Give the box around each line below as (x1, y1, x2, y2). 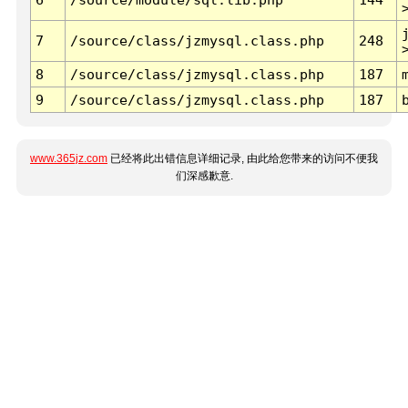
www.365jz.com (30, 152, 107, 166)
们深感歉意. (175, 169, 233, 183)
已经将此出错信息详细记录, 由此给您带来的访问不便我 (107, 152, 378, 166)
